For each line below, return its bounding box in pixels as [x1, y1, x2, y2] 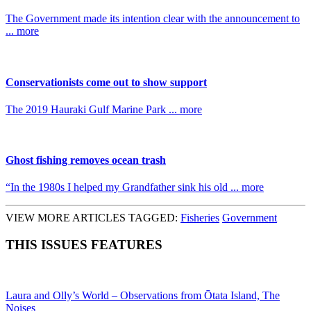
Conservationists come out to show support [6, 76, 207, 88]
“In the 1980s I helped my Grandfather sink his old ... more [6, 181, 264, 194]
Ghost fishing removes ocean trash [6, 154, 166, 167]
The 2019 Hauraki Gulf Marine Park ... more [6, 103, 202, 115]
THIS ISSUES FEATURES [6, 237, 162, 253]
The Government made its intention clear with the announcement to [6, 12, 300, 25]
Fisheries [180, 212, 219, 224]
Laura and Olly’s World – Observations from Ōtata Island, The [6, 289, 280, 301]
